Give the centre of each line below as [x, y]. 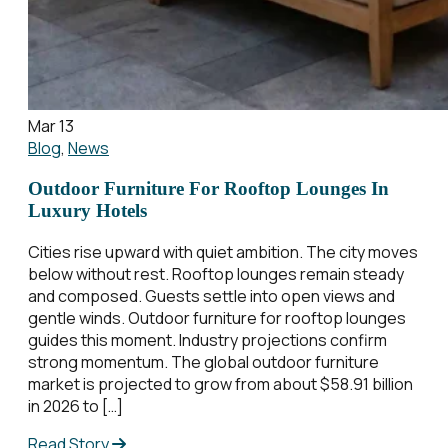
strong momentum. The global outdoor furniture [203, 361]
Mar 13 [51, 126]
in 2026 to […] [75, 405]
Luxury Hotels [87, 211]
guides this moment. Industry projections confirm [207, 339]
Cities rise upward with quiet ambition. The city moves [223, 251]
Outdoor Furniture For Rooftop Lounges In [208, 189]
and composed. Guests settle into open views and [211, 295]
